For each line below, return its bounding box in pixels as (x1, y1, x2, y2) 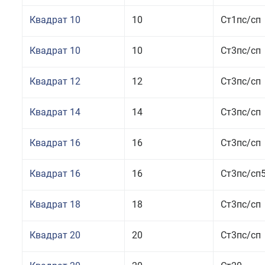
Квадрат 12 (30, 76, 80, 87)
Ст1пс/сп (221, 14, 261, 25)
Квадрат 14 (30, 106, 80, 118)
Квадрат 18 (30, 199, 80, 210)
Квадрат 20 (30, 230, 80, 241)
